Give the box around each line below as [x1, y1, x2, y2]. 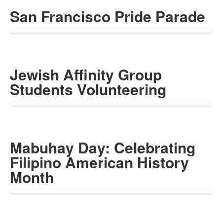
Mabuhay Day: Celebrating [10, 136, 195, 158]
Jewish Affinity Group [10, 63, 162, 85]
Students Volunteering [10, 78, 166, 100]
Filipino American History [10, 151, 189, 173]
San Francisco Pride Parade [10, 5, 205, 27]
